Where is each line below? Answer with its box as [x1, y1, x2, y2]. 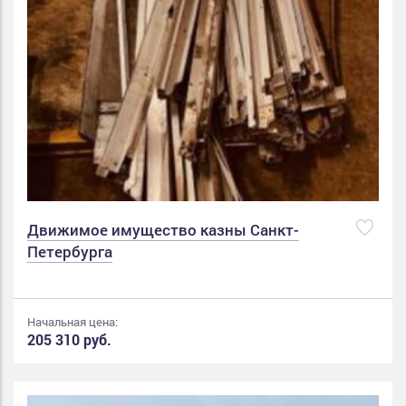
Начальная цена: [27, 314, 118, 331]
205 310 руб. [27, 330, 111, 350]
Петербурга [27, 241, 112, 263]
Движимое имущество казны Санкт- [27, 219, 299, 241]
